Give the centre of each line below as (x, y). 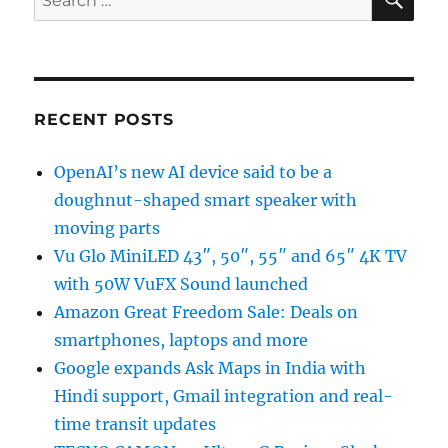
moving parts (107, 227)
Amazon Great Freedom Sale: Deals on (206, 311)
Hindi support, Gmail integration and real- (224, 395)
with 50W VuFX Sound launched (181, 283)
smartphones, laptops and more (181, 339)
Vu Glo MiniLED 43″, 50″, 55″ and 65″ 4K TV (231, 255)
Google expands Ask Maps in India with (210, 367)
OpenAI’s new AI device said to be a (193, 171)
